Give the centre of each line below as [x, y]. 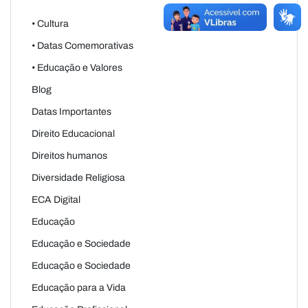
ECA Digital [56, 199]
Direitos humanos [69, 155]
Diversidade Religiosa [78, 177]
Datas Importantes [71, 111]
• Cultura [50, 23]
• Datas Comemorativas [82, 45]
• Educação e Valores [77, 67]
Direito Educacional [73, 133]
